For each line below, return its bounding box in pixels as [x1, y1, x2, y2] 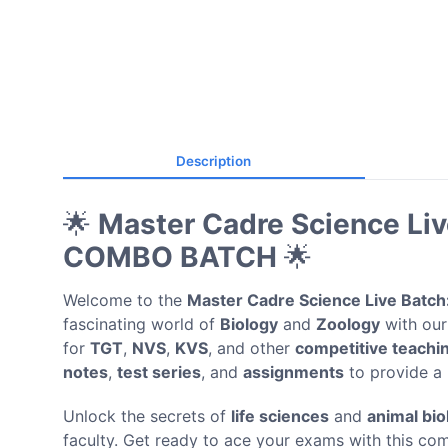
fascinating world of [63, 313, 220, 334]
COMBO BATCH [63, 239, 277, 274]
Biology [220, 313, 278, 334]
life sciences [231, 405, 329, 426]
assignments [243, 361, 344, 382]
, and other [208, 337, 295, 358]
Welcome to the [63, 289, 187, 310]
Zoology [316, 313, 380, 334]
